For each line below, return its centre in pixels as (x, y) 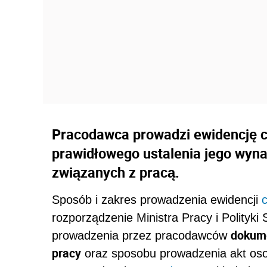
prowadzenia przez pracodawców (141, 236)
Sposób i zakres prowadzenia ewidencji (157, 200)
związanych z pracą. (116, 173)
